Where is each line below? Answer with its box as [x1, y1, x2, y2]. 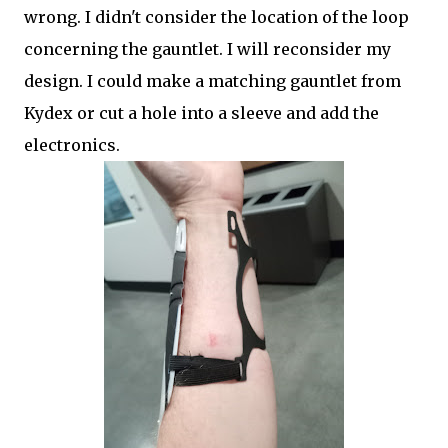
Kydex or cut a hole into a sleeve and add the [24, 103, 379, 123]
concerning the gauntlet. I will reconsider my [24, 39, 391, 59]
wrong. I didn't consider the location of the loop [24, 7, 409, 27]
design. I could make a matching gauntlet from [24, 71, 401, 91]
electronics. [24, 135, 120, 155]
